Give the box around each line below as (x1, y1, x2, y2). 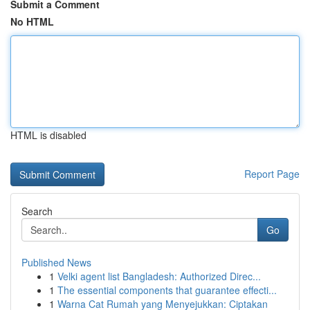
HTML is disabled (10, 128, 86, 142)
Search (21, 204, 53, 218)
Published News (21, 255, 91, 269)
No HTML (10, 15, 54, 28)
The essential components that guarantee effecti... (57, 283, 277, 297)
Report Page (244, 167, 300, 181)
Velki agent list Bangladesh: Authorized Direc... (57, 269, 261, 283)
